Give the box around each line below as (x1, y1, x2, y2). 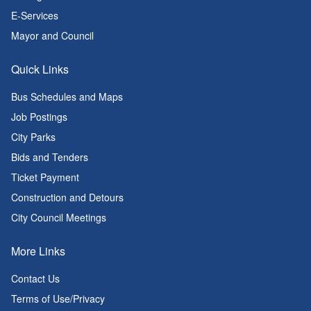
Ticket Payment (11, 170, 79, 184)
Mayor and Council (11, 28, 94, 42)
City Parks (11, 130, 56, 144)
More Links (11, 243, 65, 259)
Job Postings (11, 110, 67, 124)
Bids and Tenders (11, 150, 88, 164)
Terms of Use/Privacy (11, 292, 105, 305)
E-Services (11, 8, 58, 22)
